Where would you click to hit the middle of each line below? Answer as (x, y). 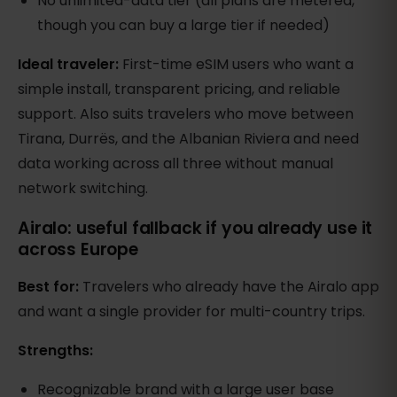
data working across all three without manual (175, 163)
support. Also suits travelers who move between (186, 113)
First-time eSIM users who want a (236, 64)
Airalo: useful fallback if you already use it (195, 228)
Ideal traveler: (68, 64)
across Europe (78, 249)
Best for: (50, 286)
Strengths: (55, 350)
